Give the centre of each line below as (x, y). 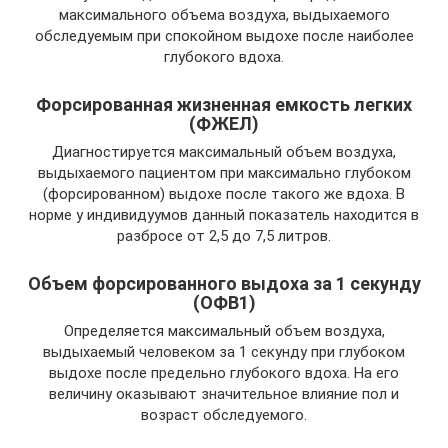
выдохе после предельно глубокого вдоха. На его (224, 372)
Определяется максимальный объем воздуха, (224, 330)
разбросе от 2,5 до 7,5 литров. (224, 235)
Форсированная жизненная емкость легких (224, 104)
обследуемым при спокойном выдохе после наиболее (224, 35)
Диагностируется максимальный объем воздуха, (224, 151)
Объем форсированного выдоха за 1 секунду (224, 283)
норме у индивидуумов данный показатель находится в (224, 214)
